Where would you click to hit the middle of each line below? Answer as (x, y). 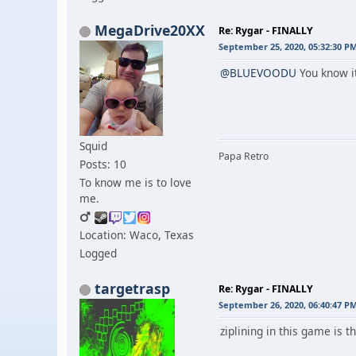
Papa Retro (244, 156)
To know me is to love (135, 182)
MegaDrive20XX (150, 30)
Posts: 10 (103, 164)
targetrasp (132, 288)
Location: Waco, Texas (137, 234)
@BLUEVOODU (258, 72)
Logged (98, 253)
